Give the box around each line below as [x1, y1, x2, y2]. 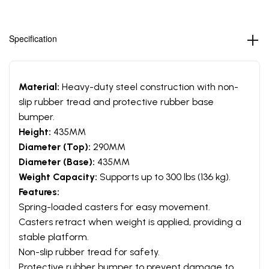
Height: [19, 125, 51, 138]
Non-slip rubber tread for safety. [19, 246, 160, 258]
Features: [19, 186, 59, 198]
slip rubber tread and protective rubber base [19, 95, 214, 107]
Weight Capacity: [19, 171, 97, 183]
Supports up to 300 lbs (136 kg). [97, 171, 231, 183]
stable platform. [19, 231, 89, 243]
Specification [9, 32, 57, 44]
